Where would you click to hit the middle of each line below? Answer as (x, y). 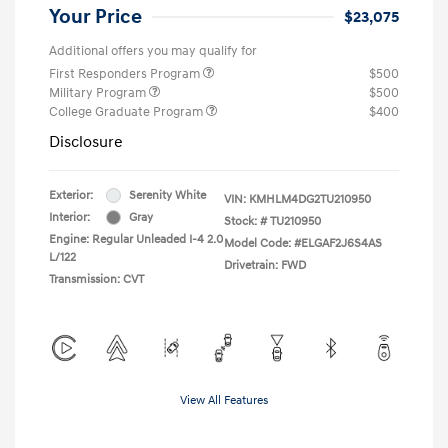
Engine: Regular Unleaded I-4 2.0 (136, 239)
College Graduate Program (127, 111)
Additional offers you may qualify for (153, 50)
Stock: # (245, 221)
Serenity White (167, 195)
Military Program (99, 92)
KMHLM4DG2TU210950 (310, 199)
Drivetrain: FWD (265, 265)
